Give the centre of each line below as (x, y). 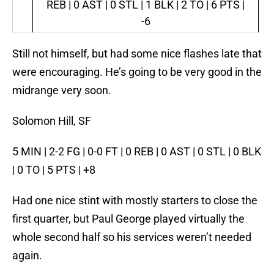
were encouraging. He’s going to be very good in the (137, 72)
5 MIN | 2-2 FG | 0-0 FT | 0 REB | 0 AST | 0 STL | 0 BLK (137, 152)
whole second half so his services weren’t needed (132, 237)
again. (27, 256)
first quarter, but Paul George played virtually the (128, 219)
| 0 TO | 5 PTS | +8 (54, 170)
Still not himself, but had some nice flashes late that (137, 54)
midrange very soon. (62, 91)
